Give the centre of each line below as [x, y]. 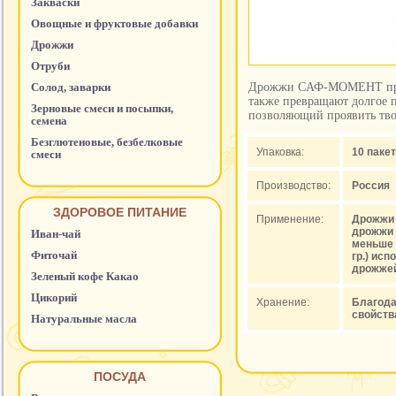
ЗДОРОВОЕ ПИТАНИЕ [120, 212]
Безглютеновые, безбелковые [107, 142]
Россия [371, 186]
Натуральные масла [84, 319]
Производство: [293, 186]
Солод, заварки [71, 87]
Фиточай [54, 255]
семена [49, 121]
